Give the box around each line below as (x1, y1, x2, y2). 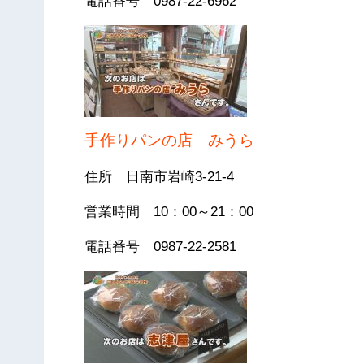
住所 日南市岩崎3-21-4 (84, 168, 235, 184)
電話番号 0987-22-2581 (84, 239, 237, 255)
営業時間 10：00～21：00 (84, 204, 254, 219)
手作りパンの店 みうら (84, 132, 255, 149)
